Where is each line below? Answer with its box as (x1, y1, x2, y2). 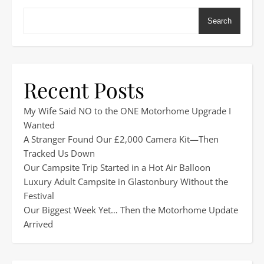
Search (207, 16, 232, 25)
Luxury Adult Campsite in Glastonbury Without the (24, 176, 228, 187)
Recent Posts (24, 75, 144, 104)
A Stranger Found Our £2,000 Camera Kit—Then (24, 133, 219, 145)
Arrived (24, 218, 53, 230)
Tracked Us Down (24, 147, 95, 159)
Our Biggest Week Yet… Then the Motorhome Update (24, 204, 238, 216)
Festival (24, 190, 54, 202)
